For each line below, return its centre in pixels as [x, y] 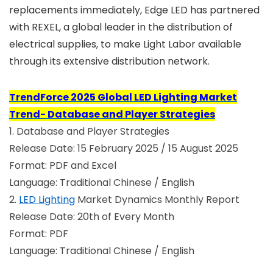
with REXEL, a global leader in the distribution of [121, 27]
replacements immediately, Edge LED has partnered [134, 10]
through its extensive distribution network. [109, 61]
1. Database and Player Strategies [89, 131]
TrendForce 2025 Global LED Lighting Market [123, 97]
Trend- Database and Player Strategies [112, 114]
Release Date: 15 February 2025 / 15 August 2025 [124, 148]
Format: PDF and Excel [63, 165]
